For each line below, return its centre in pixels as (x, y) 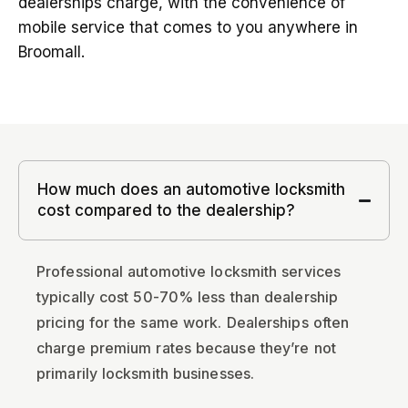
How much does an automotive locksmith (191, 189)
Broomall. (51, 52)
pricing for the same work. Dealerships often (193, 322)
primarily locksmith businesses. (146, 373)
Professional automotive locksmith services (189, 271)
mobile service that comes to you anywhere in (188, 27)
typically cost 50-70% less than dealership (188, 297)
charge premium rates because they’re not (186, 348)
